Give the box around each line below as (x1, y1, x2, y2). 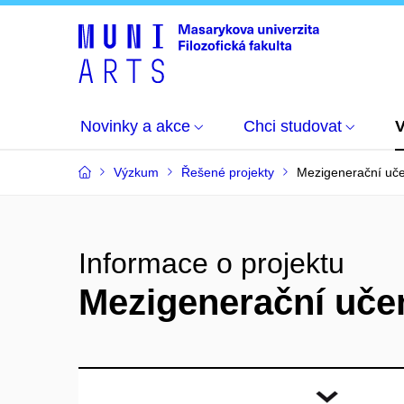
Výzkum (114, 165, 159, 179)
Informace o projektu (78, 247, 344, 280)
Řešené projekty (181, 165, 274, 179)
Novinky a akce (80, 117, 190, 135)
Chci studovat (243, 117, 342, 135)
